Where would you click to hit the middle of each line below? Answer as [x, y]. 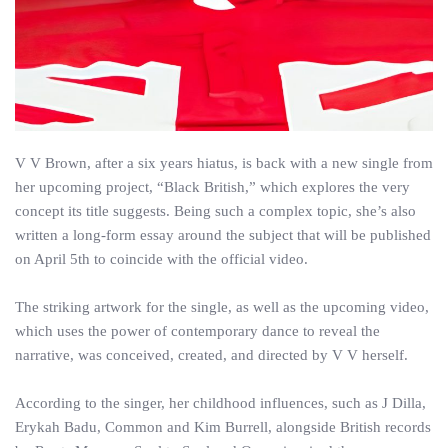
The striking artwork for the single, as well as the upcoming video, [222, 307]
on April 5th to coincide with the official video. [161, 259]
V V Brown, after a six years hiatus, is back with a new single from [224, 163]
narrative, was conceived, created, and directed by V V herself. [211, 355]
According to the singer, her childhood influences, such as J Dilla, [220, 403]
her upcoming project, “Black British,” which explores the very [212, 187]
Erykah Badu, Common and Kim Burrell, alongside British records [223, 427]
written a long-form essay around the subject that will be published [223, 235]
